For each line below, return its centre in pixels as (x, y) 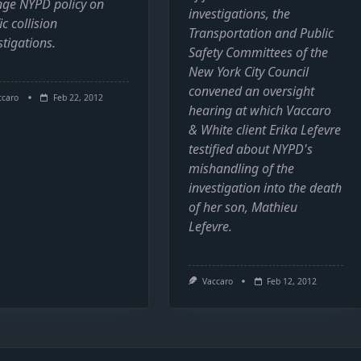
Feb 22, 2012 (78, 98)
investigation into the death (266, 188)
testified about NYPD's (251, 149)
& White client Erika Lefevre (265, 130)
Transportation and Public (261, 33)
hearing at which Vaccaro (260, 111)
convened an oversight (252, 91)
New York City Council (249, 72)
